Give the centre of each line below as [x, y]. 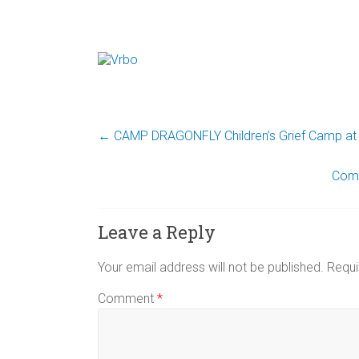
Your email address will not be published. [211, 267]
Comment [127, 298]
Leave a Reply [157, 232]
